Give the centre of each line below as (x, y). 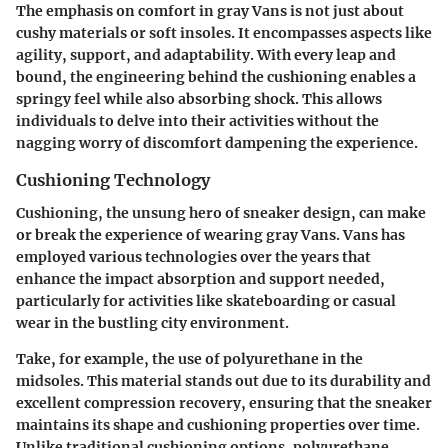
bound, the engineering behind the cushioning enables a (216, 77)
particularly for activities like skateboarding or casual (206, 300)
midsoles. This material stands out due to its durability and (223, 380)
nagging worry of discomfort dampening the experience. (217, 143)
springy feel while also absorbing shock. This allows (199, 99)
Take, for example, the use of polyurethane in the (189, 358)
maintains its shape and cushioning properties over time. (218, 424)
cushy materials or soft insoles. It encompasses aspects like (224, 33)
